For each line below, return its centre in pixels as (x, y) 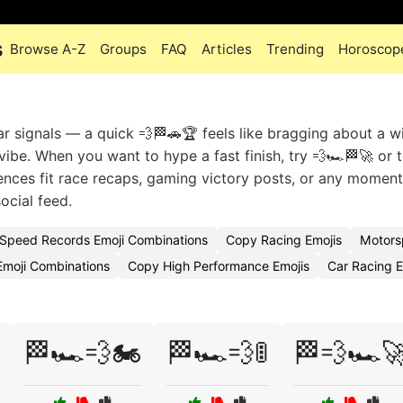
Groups (123, 49)
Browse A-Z (48, 49)
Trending (295, 49)
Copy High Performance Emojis (219, 266)
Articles (227, 49)
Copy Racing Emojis (284, 240)
